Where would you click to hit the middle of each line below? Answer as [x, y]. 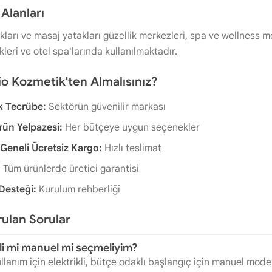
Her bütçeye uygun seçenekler [131, 127]
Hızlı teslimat [132, 148]
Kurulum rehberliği [78, 189]
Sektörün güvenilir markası [106, 107]
